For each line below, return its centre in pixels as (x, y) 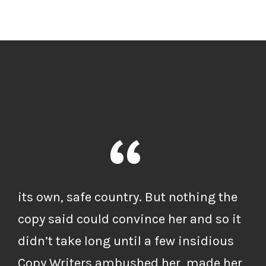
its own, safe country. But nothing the (128, 197)
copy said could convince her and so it (129, 219)
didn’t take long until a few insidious (126, 241)
